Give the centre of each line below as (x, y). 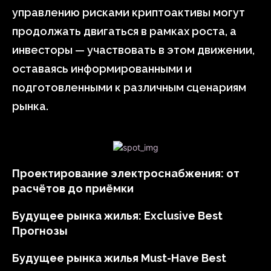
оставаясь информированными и (102, 69)
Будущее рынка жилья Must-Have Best (119, 258)
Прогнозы (40, 231)
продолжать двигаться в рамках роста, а (124, 31)
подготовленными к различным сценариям (129, 87)
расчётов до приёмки (73, 188)
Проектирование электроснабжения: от (126, 173)
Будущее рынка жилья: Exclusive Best (117, 216)
